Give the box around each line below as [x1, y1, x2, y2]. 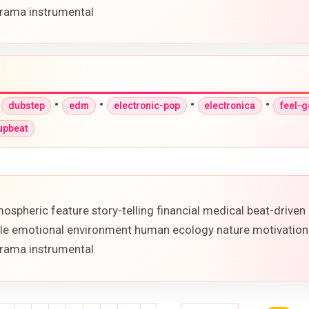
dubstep [8, 100, 45, 112]
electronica [204, 100, 256, 112]
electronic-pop [113, 100, 180, 112]
